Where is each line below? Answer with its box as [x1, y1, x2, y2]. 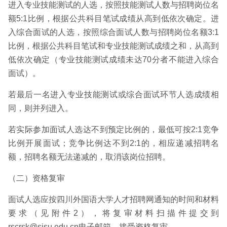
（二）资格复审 [8, 174, 65, 182]
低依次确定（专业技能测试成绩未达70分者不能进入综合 [8, 55, 219, 64]
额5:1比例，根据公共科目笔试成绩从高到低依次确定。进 [8, 14, 219, 23]
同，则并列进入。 [8, 104, 73, 112]
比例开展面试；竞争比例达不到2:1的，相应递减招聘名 [8, 139, 219, 147]
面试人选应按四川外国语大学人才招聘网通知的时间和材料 [8, 195, 219, 204]
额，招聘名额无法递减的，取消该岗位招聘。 [8, 153, 170, 161]
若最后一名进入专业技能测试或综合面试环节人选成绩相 [8, 90, 219, 99]
